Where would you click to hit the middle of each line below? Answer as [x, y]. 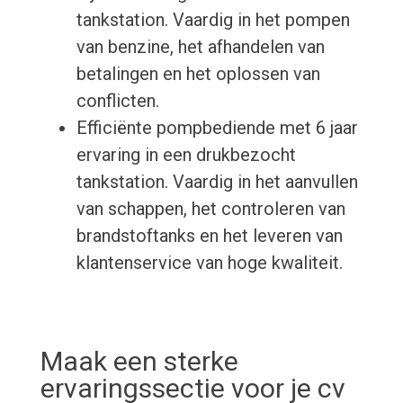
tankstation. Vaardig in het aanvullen [217, 182]
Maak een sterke [139, 362]
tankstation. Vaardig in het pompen [213, 20]
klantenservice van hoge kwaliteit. [209, 263]
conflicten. [117, 101]
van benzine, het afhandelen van [200, 47]
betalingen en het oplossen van [198, 74]
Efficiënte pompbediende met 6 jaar [217, 128]
